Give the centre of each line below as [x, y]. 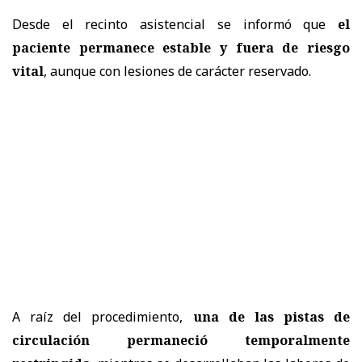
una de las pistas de [271, 316]
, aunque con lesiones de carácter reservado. [177, 71]
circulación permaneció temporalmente [181, 340]
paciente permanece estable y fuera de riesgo [181, 47]
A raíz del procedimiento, [103, 316]
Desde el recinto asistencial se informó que [169, 24]
